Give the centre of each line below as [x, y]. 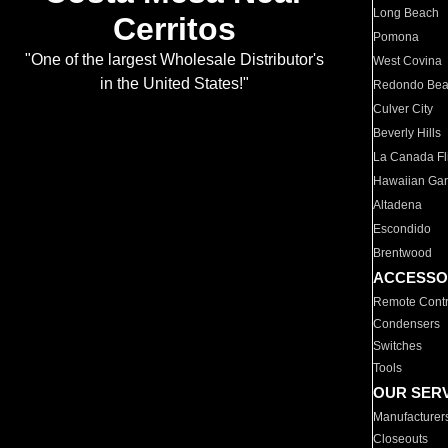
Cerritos [174, 29]
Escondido [402, 229]
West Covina [408, 61]
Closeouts [401, 439]
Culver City [403, 109]
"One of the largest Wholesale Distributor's [174, 60]
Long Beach [406, 13]
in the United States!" [174, 84]
